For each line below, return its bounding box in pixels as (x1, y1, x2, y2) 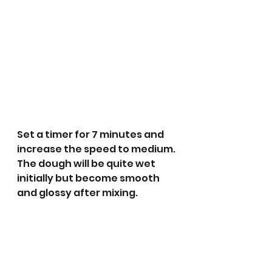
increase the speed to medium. (17, 141, 177, 156)
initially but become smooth (17, 171, 161, 185)
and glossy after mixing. (17, 185, 138, 200)
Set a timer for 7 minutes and (17, 127, 166, 141)
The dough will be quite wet (17, 156, 157, 171)
